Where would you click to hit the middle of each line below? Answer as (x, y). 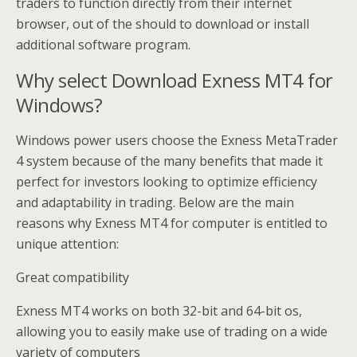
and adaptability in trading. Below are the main (155, 202)
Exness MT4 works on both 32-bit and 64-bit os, (159, 311)
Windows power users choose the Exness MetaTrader (177, 140)
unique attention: (67, 244)
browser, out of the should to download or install (163, 24)
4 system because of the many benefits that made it (169, 161)
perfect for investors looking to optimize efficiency (167, 182)
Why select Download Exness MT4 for (175, 80)
